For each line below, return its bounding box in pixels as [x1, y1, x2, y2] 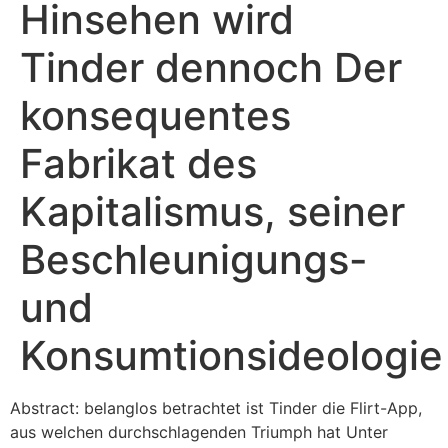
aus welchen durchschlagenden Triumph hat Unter [10, 422, 388, 442]
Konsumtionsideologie [20, 331, 443, 380]
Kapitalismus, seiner [20, 187, 405, 236]
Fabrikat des [20, 139, 257, 188]
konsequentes [20, 91, 291, 140]
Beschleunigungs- [20, 235, 368, 284]
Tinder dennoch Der [20, 43, 402, 92]
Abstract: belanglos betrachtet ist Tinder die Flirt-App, [10, 398, 422, 418]
